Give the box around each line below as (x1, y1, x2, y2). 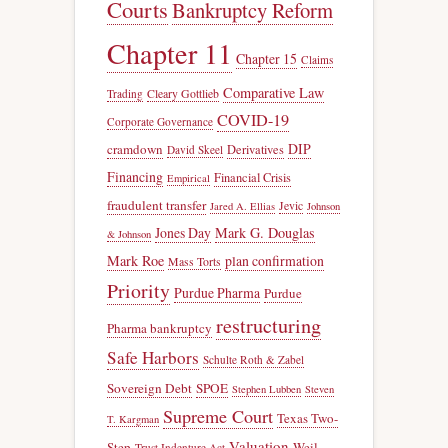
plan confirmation (225, 250, 324, 270)
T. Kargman (107, 411, 159, 426)
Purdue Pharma (174, 282, 260, 302)
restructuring (216, 311, 321, 339)
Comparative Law (223, 82, 324, 102)
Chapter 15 (236, 48, 297, 68)
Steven (305, 381, 334, 396)
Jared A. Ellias (210, 198, 275, 213)
